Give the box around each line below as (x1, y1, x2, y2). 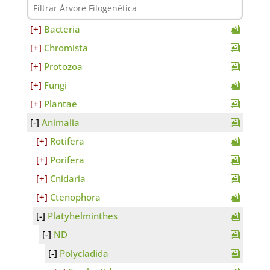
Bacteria (43, 23, 80, 35)
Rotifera (49, 135, 84, 147)
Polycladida (59, 247, 108, 259)
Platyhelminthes (47, 210, 118, 222)
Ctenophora (49, 191, 101, 203)
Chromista (43, 42, 88, 54)
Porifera (49, 154, 84, 166)
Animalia (41, 116, 80, 128)
